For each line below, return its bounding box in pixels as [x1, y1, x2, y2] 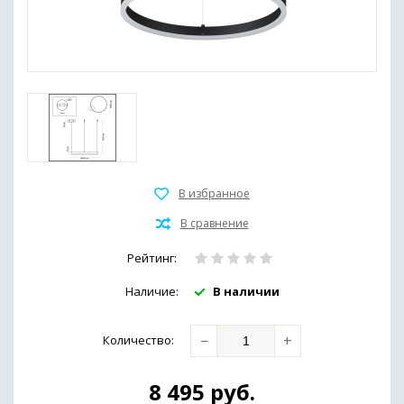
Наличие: [124, 282, 179, 299]
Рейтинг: [127, 249, 177, 266]
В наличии [212, 282, 280, 299]
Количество [103, 331, 171, 348]
